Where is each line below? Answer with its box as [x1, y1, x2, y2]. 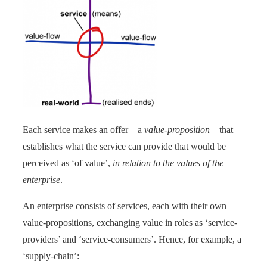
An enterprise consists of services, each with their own [23, 201, 226, 212]
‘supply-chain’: [23, 251, 79, 262]
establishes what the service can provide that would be [23, 141, 226, 152]
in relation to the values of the [113, 158, 223, 169]
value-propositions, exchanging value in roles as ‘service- [23, 218, 237, 228]
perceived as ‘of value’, [23, 158, 113, 169]
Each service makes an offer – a [23, 125, 144, 135]
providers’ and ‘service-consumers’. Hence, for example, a [23, 234, 241, 245]
